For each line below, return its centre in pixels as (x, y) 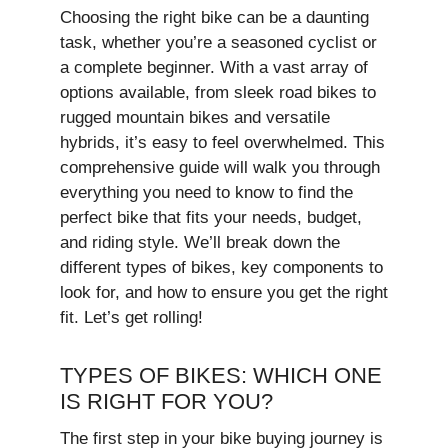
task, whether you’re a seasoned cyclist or (218, 42)
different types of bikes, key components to (221, 267)
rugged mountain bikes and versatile (195, 117)
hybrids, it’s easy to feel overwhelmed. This (222, 142)
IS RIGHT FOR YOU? (166, 401)
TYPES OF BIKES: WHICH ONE (221, 375)
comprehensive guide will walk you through (220, 167)
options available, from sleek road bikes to (218, 92)
